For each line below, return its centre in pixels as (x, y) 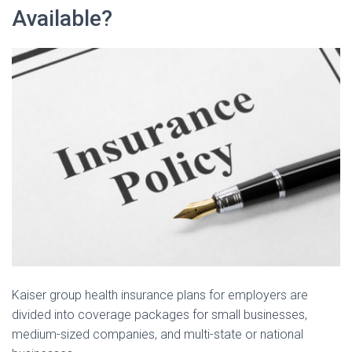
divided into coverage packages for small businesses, (159, 315)
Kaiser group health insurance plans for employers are (160, 295)
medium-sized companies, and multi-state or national (158, 335)
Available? (62, 18)
